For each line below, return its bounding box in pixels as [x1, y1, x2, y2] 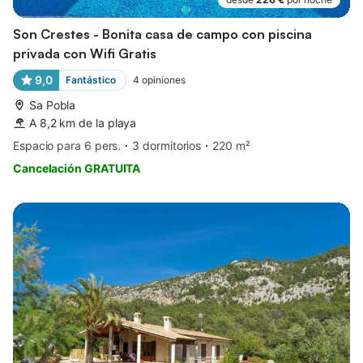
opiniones [141, 73, 186, 86]
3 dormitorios [132, 138, 202, 152]
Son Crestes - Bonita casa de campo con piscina [13, 25, 312, 42]
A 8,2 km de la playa [29, 115, 137, 130]
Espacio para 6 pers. [13, 138, 122, 152]
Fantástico [65, 73, 116, 86]
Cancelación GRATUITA [13, 160, 141, 175]
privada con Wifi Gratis [13, 45, 156, 62]
